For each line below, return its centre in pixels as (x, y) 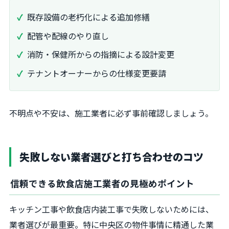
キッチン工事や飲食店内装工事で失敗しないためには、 (111, 209)
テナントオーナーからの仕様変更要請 (97, 73)
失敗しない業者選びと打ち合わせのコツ (111, 157)
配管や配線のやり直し (68, 36)
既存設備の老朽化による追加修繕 (88, 17)
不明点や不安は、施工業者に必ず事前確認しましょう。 (111, 113)
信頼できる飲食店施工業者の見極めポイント (102, 184)
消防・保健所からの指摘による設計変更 (101, 54)
